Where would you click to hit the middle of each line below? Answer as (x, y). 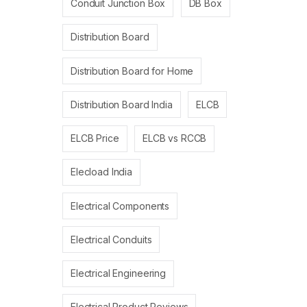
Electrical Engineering (118, 273)
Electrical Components (120, 206)
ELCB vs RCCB (174, 138)
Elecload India (102, 172)
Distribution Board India (122, 104)
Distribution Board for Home (132, 71)
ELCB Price (95, 138)
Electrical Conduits (111, 239)
